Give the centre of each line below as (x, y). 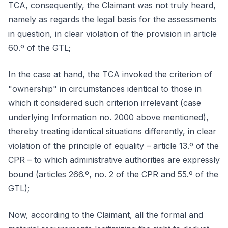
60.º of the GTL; (39, 48)
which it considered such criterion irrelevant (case (105, 103)
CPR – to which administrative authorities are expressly (114, 160)
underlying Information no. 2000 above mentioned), (108, 117)
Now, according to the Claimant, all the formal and (106, 215)
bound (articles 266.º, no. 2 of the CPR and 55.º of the (113, 174)
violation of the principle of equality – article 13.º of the (113, 146)
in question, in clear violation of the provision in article (112, 34)
